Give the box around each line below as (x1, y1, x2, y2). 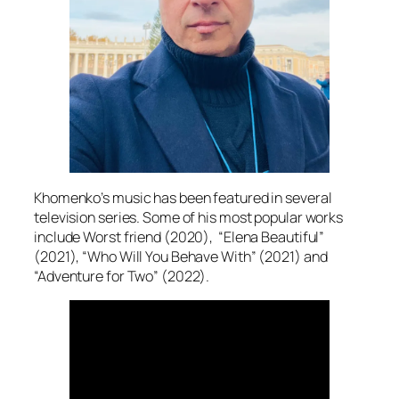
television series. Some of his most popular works (34, 207, 344, 227)
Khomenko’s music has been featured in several (34, 187, 332, 208)
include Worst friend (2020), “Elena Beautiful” (34, 226, 325, 247)
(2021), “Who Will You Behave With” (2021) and (34, 246, 328, 266)
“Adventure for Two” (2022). (34, 265, 210, 286)
